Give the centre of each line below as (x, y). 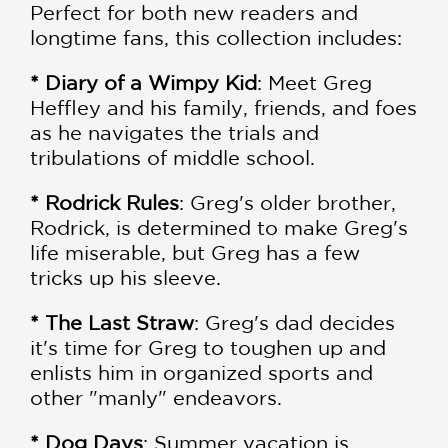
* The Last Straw (112, 323)
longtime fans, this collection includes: (216, 38)
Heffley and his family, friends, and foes (223, 108)
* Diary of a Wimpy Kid (143, 83)
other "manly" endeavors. (156, 398)
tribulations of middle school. (172, 158)
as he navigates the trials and (174, 133)
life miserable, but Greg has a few (195, 253)
